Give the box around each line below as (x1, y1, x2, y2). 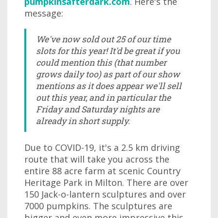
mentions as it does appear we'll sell (36, 80, 182, 91)
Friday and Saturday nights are (36, 104, 160, 115)
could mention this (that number (36, 57, 166, 68)
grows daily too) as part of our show (36, 69, 180, 80)
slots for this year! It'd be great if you (36, 45, 180, 56)
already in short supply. (36, 115, 130, 127)
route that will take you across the (24, 153, 169, 165)
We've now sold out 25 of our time (36, 34, 171, 45)
